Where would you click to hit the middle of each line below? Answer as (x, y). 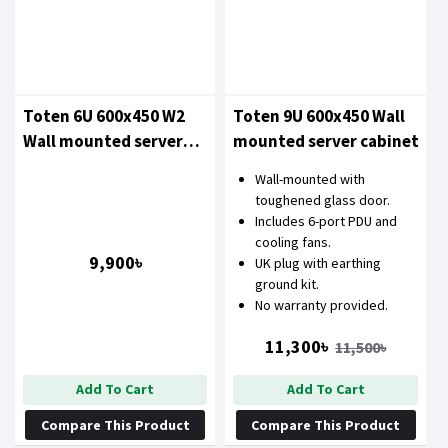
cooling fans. (293, 241)
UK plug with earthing (318, 262)
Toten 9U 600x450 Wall (319, 115)
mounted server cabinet (326, 140)
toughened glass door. (323, 199)
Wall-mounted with (310, 178)
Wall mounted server (103, 140)
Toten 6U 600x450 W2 (104, 115)
